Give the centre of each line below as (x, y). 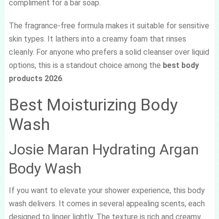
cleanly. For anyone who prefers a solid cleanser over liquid (109, 52)
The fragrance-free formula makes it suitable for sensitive (109, 25)
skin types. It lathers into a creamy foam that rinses (97, 39)
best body (181, 65)
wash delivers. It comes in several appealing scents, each (107, 203)
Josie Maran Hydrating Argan (104, 149)
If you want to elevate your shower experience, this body (107, 190)
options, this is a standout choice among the (86, 65)
